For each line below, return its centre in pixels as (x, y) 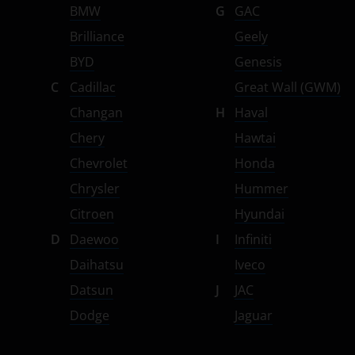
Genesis (258, 62)
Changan (96, 113)
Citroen (92, 214)
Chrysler (95, 189)
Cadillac (93, 87)
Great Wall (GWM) (288, 87)
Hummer (261, 189)
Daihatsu (97, 265)
